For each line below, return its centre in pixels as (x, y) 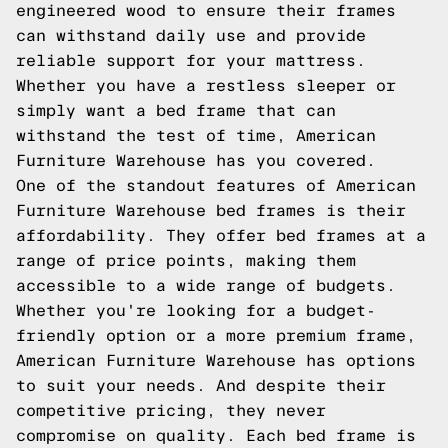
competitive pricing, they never (171, 410)
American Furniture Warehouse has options (216, 360)
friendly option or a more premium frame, (216, 335)
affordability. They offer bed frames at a (221, 235)
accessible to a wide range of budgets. (206, 285)
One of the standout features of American (216, 185)
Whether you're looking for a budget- (196, 310)
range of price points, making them (186, 260)
